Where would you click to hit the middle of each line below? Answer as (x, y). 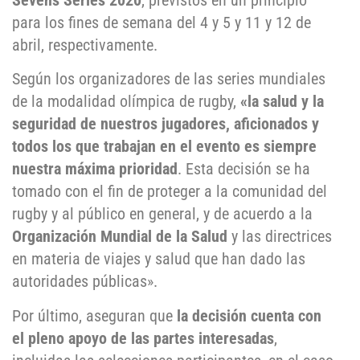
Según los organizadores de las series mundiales (169, 79)
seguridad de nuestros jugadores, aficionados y (166, 124)
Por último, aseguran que (92, 315)
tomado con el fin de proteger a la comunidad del (170, 192)
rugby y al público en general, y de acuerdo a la (162, 214)
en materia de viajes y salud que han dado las (159, 259)
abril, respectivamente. (85, 45)
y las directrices (280, 237)
